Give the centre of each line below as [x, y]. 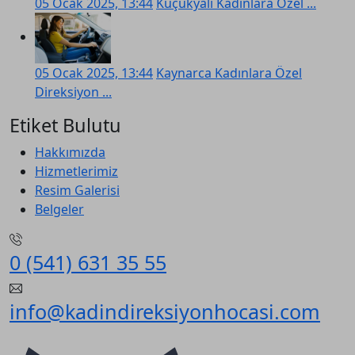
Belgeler [59, 209]
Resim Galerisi [77, 190]
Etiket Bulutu [65, 125]
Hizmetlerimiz [76, 171]
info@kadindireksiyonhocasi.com [165, 311]
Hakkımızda [70, 152]
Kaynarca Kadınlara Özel [229, 73]
